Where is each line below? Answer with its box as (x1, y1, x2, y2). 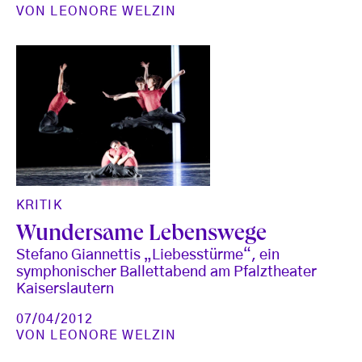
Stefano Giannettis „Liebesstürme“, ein (16, 247, 280, 263)
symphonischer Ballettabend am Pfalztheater (16, 264, 317, 280)
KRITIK (16, 198, 62, 212)
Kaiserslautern (16, 281, 114, 297)
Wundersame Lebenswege (16, 223, 267, 247)
